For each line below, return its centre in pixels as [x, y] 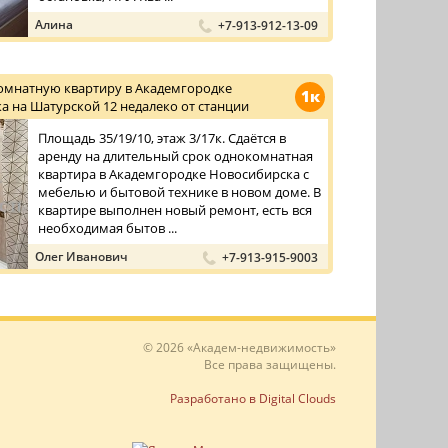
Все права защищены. [270, 364]
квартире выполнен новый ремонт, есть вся [175, 210]
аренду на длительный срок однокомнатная [175, 156]
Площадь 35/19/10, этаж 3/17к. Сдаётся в [162, 138]
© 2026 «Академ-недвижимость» [239, 347]
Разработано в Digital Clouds [253, 398]
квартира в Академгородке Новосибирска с [173, 174]
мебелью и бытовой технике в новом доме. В [179, 192]
